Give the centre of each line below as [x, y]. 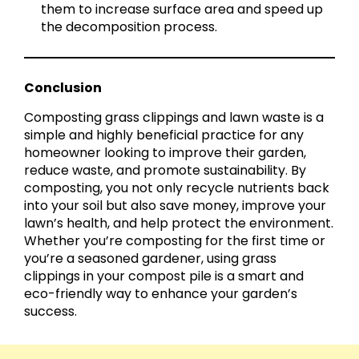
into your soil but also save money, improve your [175, 206]
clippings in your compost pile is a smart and [164, 276]
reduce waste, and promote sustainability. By [165, 171]
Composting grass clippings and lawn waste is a [174, 118]
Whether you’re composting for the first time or [175, 241]
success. [50, 312]
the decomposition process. [129, 27]
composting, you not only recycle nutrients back [177, 188]
